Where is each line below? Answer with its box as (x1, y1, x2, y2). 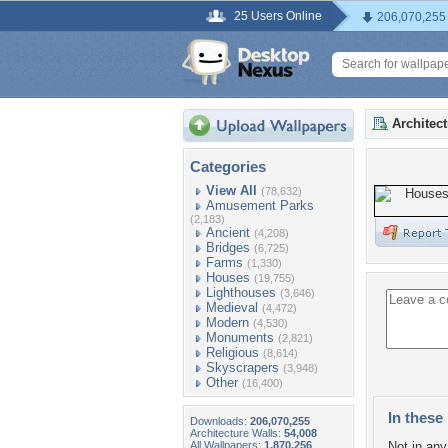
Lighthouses (206, 285, 276, 300)
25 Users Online (234, 9, 322, 23)
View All (206, 183, 257, 198)
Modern (206, 315, 249, 330)
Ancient (206, 225, 250, 240)
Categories (190, 158, 266, 175)
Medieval (206, 300, 258, 315)
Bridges (206, 240, 250, 255)
